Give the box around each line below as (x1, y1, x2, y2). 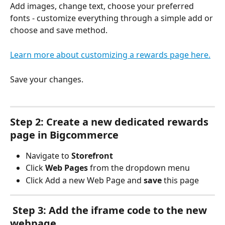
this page (162, 174, 199, 186)
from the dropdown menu (88, 162, 190, 174)
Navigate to (26, 150, 71, 161)
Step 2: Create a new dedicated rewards (10, 115, 211, 129)
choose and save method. (10, 25, 109, 36)
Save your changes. (10, 73, 83, 85)
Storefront (71, 150, 113, 161)
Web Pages (45, 162, 88, 174)
